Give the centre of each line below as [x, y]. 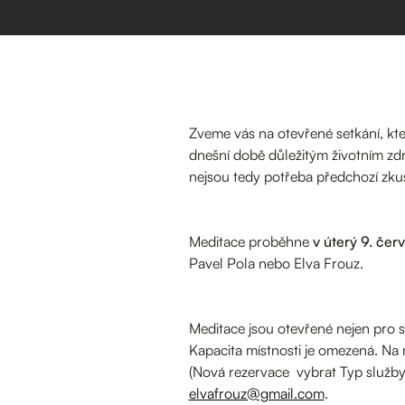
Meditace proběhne [250, 241]
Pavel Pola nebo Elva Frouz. [276, 263]
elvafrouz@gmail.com [256, 393]
